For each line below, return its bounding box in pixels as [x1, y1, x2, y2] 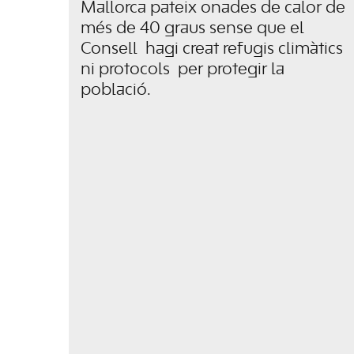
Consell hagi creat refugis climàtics [81, 41, 343, 58]
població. [81, 82, 151, 99]
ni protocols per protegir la [81, 62, 284, 78]
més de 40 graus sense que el [81, 21, 304, 37]
